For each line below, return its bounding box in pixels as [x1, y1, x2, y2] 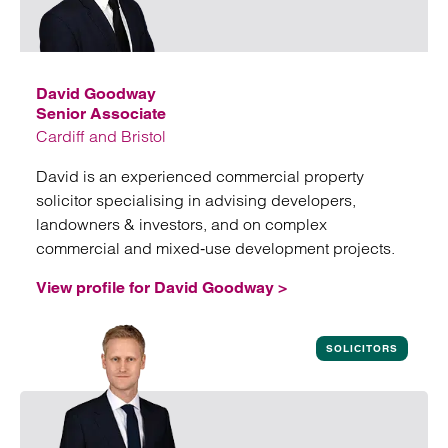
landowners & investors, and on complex [36, 214, 327, 234]
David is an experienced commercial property [36, 166, 364, 186]
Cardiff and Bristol [36, 126, 166, 146]
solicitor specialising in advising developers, [36, 190, 356, 210]
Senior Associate [36, 104, 166, 123]
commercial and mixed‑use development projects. [36, 238, 395, 258]
